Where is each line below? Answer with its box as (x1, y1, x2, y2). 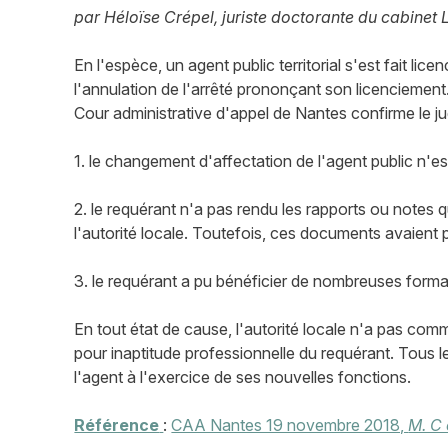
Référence (74, 414, 160, 435)
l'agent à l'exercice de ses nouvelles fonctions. (74, 366, 412, 387)
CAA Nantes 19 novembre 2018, (171, 414, 409, 435)
